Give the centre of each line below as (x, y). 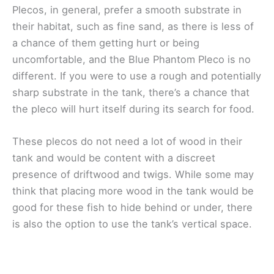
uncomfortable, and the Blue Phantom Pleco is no (131, 59)
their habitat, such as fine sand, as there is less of (133, 26)
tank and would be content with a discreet (114, 158)
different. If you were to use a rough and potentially (137, 76)
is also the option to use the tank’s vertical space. (132, 224)
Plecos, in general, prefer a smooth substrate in (127, 9)
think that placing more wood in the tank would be (133, 191)
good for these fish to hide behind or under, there (132, 208)
